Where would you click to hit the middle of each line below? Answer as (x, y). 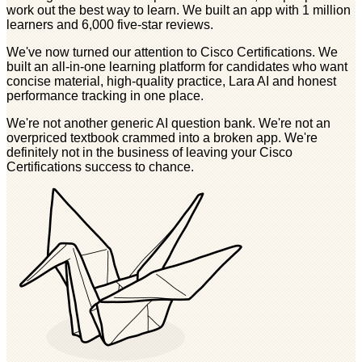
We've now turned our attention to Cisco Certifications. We (172, 52)
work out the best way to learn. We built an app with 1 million (179, 10)
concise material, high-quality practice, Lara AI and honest (171, 81)
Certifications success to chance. (100, 166)
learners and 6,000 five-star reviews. (110, 24)
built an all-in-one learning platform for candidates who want (177, 66)
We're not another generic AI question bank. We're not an (168, 123)
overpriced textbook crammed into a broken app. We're (162, 137)
